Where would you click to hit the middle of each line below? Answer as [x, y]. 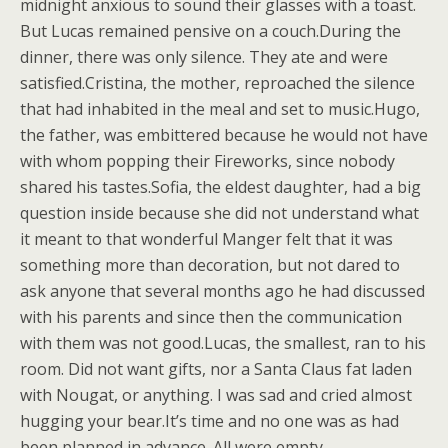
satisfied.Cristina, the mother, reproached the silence [217, 83]
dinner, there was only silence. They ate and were [204, 57]
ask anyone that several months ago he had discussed [222, 291]
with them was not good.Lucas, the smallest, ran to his [223, 343]
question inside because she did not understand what [219, 213]
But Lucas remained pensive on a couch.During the [210, 31]
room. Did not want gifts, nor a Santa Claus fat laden [216, 369]
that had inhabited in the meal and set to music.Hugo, [220, 109]
